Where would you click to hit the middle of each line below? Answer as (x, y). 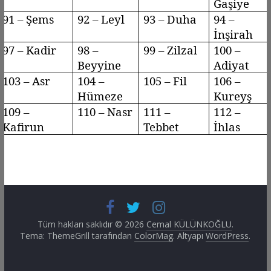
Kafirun (23, 126)
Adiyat (231, 65)
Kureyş (232, 96)
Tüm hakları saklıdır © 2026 (92, 224)
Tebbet (161, 126)
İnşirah (233, 34)
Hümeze (100, 96)
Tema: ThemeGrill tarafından (77, 235)
